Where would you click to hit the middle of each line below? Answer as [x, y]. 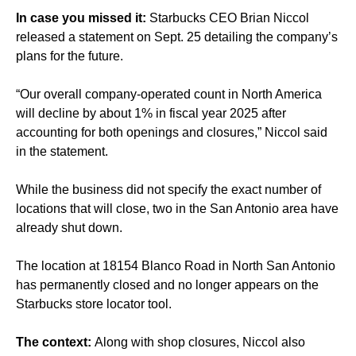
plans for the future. [70, 56]
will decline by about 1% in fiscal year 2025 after [151, 113]
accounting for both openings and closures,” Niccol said [172, 132]
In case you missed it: [83, 17]
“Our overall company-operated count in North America [169, 94]
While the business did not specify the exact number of [168, 189]
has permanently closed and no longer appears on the [167, 284]
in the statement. [62, 151]
